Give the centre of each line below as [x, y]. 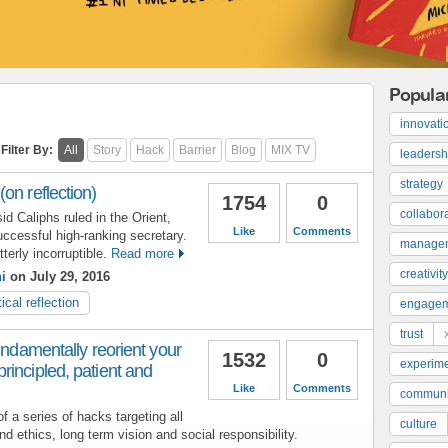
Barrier [197, 149]
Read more [142, 253]
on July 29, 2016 [58, 276]
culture [418, 423]
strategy [421, 183]
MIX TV [290, 149]
